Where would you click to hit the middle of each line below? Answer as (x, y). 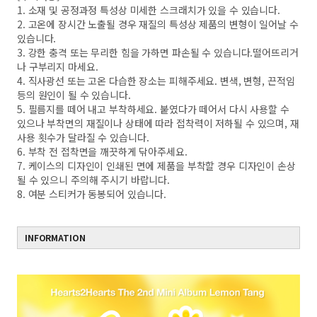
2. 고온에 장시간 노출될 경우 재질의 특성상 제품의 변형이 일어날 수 (158, 24)
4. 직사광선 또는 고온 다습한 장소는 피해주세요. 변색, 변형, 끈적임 (156, 81)
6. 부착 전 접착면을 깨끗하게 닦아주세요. (102, 151)
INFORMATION (55, 237)
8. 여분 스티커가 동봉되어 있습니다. (92, 194)
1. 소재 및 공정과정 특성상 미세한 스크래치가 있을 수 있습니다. (149, 10)
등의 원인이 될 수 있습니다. (74, 95)
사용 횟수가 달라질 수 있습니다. (83, 137)
